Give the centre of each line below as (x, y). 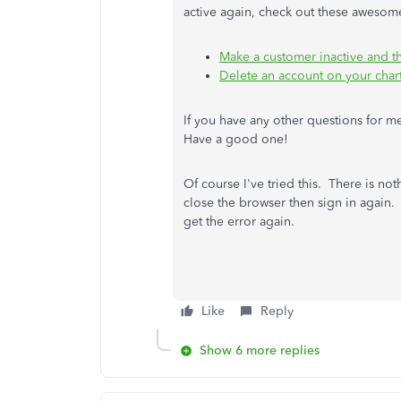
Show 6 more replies (260, 350)
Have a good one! (236, 139)
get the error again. (239, 222)
